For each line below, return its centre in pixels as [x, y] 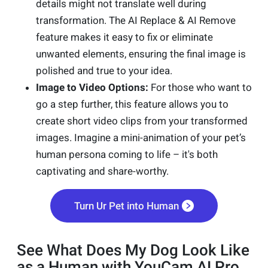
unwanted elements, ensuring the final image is [141, 54]
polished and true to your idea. [104, 71]
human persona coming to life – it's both [127, 155]
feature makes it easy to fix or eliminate [124, 37]
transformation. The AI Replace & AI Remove [136, 21]
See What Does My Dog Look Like [133, 250]
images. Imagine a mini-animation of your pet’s [141, 138]
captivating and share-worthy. [102, 171]
